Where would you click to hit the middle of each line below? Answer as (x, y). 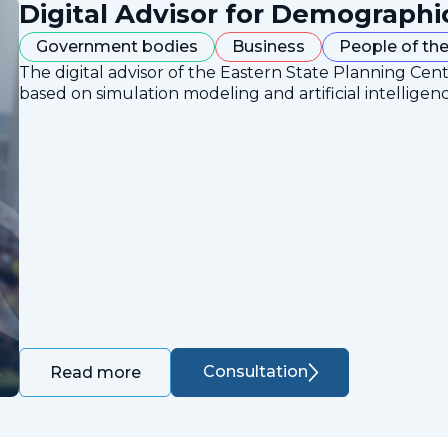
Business (268, 46)
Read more (96, 372)
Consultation (255, 372)
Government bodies (117, 46)
